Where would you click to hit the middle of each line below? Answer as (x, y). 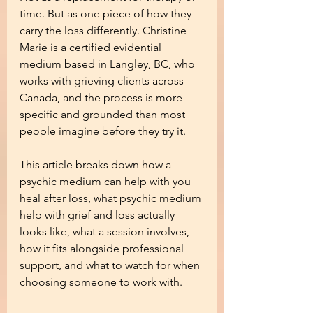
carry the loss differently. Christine (104, 30)
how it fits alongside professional (103, 248)
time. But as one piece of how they (107, 14)
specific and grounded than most (104, 114)
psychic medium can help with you (107, 181)
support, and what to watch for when (111, 265)
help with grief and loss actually (99, 215)
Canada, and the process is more (102, 97)
